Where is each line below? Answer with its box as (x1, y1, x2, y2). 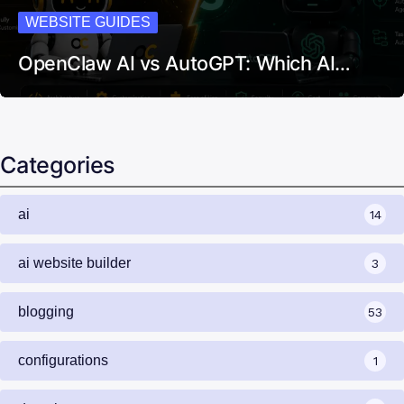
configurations (18, 353, 108, 369)
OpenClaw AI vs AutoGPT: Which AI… (18, 51, 351, 76)
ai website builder (18, 255, 131, 271)
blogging (18, 304, 74, 320)
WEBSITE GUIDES (25, 14, 151, 31)
